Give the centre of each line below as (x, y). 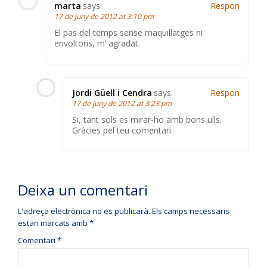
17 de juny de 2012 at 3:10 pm (104, 17)
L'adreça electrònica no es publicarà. (84, 211)
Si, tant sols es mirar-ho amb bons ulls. (147, 120)
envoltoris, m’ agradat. (97, 44)
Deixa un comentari (83, 190)
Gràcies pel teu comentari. (122, 131)
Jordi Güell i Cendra (112, 93)
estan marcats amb (54, 223)
